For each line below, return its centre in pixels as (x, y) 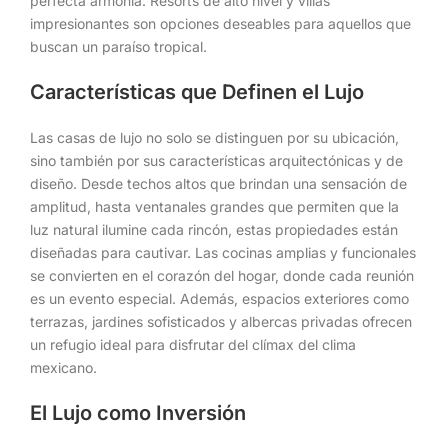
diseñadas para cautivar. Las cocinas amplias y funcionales (223, 252)
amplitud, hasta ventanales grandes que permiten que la (214, 206)
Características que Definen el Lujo (197, 91)
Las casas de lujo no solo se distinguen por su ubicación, (214, 137)
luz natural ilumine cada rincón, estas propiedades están (214, 229)
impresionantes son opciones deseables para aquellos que (220, 23)
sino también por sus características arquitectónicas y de (216, 160)
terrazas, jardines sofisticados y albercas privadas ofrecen (221, 321)
